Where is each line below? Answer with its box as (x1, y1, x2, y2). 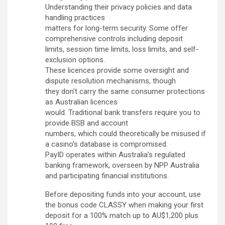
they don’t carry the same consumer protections (45, 87, 205, 96)
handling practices (45, 13, 105, 23)
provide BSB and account (45, 119, 128, 128)
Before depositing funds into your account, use (45, 190, 201, 199)
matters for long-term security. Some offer (45, 24, 188, 33)
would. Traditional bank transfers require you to (45, 108, 200, 118)
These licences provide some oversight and (45, 66, 189, 75)
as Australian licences (45, 97, 118, 107)
